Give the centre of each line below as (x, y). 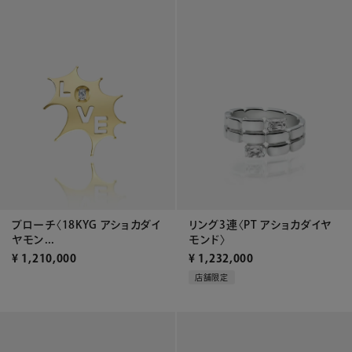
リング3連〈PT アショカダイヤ (260, 224)
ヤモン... (33, 239)
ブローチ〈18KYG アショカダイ (87, 224)
